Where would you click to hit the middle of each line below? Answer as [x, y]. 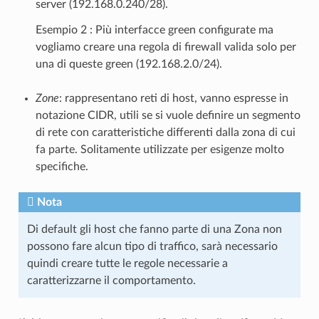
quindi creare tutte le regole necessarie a [127, 264]
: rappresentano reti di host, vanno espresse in [173, 99]
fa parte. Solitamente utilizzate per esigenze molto [159, 150]
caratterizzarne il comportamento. [111, 281]
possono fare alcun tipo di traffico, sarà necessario [152, 247]
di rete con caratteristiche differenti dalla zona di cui [165, 133]
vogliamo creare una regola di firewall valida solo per [166, 47]
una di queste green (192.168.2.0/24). [129, 64]
